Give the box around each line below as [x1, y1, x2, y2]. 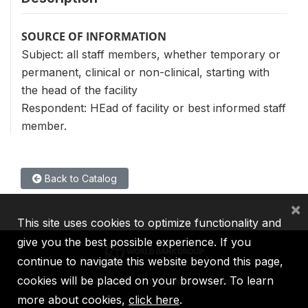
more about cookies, [17, 293, 129, 307]
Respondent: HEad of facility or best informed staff [21, 101, 286, 115]
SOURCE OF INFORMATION [21, 29, 166, 44]
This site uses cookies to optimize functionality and [17, 216, 281, 230]
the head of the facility [21, 83, 137, 97]
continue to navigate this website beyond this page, [17, 254, 283, 268]
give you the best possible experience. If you [17, 235, 251, 249]
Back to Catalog [42, 173, 117, 184]
